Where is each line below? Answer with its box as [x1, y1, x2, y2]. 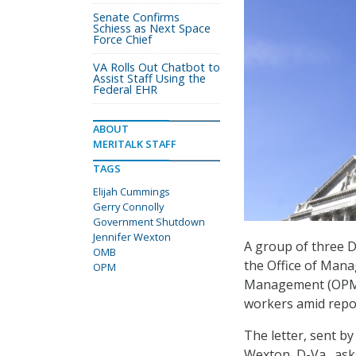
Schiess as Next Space [93, 21, 211, 36]
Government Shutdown [93, 215, 205, 229]
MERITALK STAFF [93, 137, 176, 151]
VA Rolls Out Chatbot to [93, 60, 220, 75]
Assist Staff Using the [93, 71, 206, 86]
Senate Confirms [93, 10, 180, 25]
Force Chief [93, 32, 152, 47]
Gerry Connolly [93, 199, 164, 214]
